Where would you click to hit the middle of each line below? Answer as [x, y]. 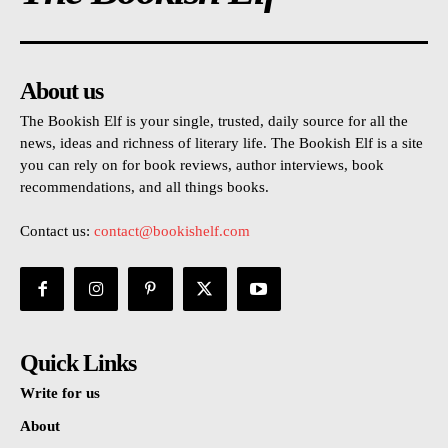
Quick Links [78, 363]
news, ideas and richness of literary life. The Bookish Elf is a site [221, 143]
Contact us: [57, 231]
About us [61, 91]
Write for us [60, 393]
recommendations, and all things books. [144, 187]
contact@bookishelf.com [172, 231]
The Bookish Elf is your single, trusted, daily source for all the [214, 121]
